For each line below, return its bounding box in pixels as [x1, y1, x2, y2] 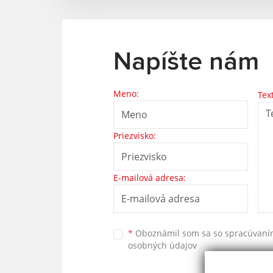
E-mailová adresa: [113, 172, 186, 183]
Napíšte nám [113, 49, 259, 75]
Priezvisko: [113, 130, 156, 141]
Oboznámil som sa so [133, 227, 225, 239]
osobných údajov [128, 239, 197, 251]
